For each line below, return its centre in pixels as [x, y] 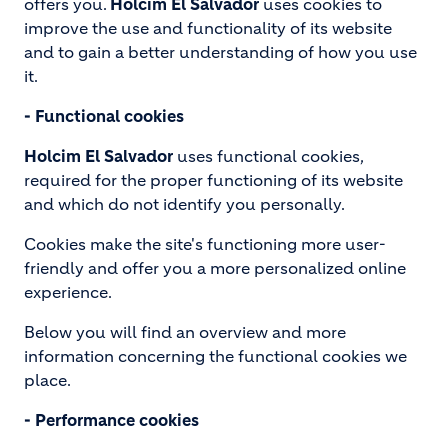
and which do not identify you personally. [184, 204]
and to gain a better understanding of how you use [220, 52]
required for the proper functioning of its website [213, 180]
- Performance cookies [111, 420]
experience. [68, 292]
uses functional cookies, [268, 156]
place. [47, 380]
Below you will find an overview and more [185, 332]
